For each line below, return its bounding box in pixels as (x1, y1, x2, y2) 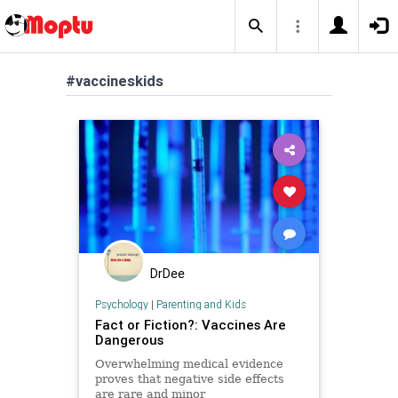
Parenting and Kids (155, 297, 246, 311)
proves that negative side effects (94, 371, 284, 386)
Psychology (94, 297, 148, 311)
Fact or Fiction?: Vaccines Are (94, 315, 286, 333)
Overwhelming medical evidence (94, 356, 283, 370)
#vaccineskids (66, 71, 163, 91)
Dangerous (94, 330, 163, 348)
